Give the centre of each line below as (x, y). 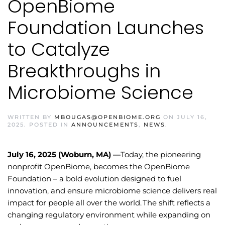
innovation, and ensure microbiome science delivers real (112, 190)
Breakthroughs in (84, 71)
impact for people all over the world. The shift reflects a (109, 202)
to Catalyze (59, 49)
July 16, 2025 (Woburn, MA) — (64, 154)
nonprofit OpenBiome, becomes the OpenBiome (99, 166)
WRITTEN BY (31, 117)
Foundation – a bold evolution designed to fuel (94, 178)
